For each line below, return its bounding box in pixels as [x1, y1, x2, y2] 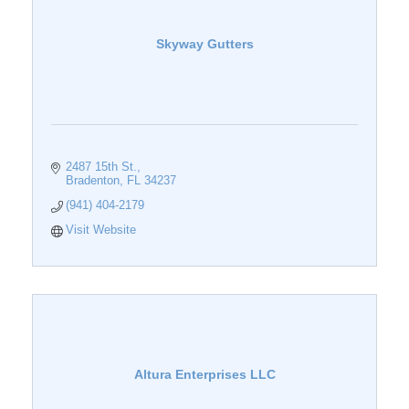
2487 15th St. [66, 160, 138, 174]
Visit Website [66, 223, 137, 237]
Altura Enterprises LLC [133, 367, 276, 383]
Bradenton [66, 173, 121, 188]
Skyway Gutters [155, 37, 254, 52]
